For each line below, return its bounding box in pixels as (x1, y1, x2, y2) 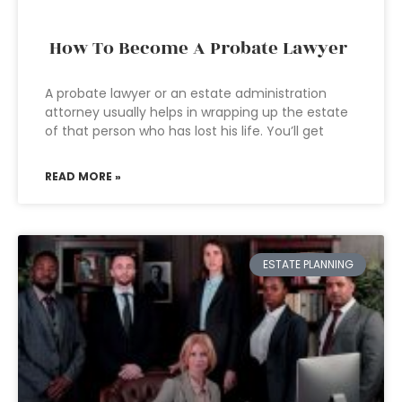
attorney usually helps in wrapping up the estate (45, 103, 348, 121)
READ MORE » (45, 169, 121, 184)
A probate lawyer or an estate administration (45, 84, 327, 102)
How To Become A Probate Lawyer (45, 35, 352, 62)
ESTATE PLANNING (262, 257, 354, 273)
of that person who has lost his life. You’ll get (45, 122, 324, 140)
